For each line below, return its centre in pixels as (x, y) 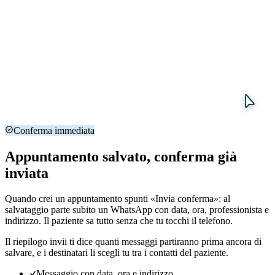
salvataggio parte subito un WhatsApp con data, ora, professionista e (137, 210)
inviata (27, 173)
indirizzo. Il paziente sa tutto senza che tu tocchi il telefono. (119, 221)
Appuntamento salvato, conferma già (121, 156)
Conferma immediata (54, 130)
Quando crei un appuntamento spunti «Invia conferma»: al (118, 199)
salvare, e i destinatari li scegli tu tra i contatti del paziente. (117, 253)
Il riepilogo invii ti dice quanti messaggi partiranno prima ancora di (133, 242)
